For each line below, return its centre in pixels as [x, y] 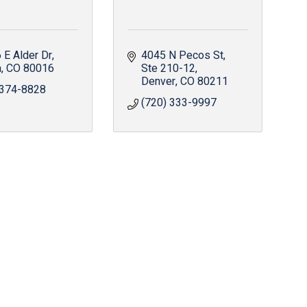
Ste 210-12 [168, 69]
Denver [158, 82]
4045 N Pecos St [182, 56]
